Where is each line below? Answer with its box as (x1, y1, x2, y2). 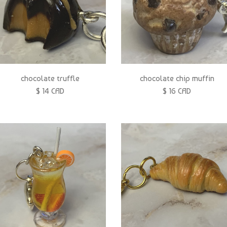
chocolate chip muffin (139, 73, 214, 83)
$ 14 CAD (36, 86, 64, 96)
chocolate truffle (21, 73, 80, 83)
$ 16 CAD (163, 86, 191, 96)
